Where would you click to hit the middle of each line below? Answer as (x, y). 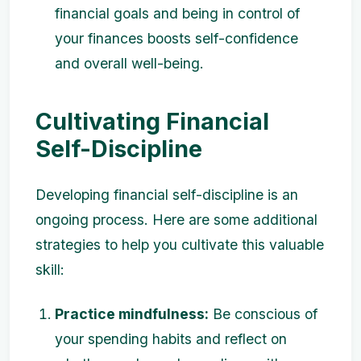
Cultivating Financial (152, 121)
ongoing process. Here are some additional (176, 220)
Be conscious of (263, 314)
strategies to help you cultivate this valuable (180, 245)
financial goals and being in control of (177, 13)
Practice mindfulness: (132, 314)
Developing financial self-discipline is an (167, 195)
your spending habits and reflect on (171, 339)
